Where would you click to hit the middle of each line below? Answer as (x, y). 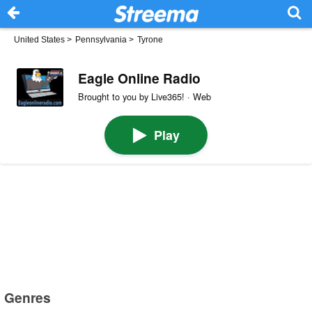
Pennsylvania (101, 40)
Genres (28, 297)
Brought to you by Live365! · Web (144, 96)
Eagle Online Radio (139, 78)
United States (39, 40)
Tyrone (150, 40)
